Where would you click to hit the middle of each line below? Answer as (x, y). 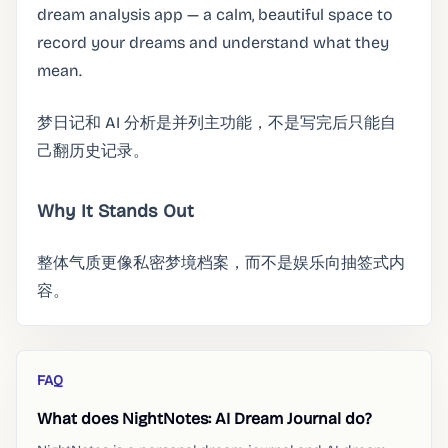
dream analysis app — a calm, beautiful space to (215, 14)
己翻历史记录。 (93, 150)
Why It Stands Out (115, 211)
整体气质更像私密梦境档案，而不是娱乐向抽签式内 (221, 262)
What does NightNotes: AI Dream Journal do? (204, 418)
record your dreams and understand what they (213, 42)
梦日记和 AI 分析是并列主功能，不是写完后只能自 (216, 122)
